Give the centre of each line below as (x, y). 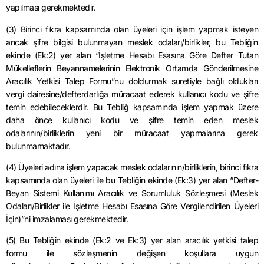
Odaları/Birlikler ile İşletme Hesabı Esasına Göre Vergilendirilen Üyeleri (132, 206)
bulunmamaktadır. (38, 146)
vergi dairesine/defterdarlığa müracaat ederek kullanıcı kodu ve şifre (132, 94)
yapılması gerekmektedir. (51, 8)
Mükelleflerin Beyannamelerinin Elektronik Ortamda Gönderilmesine (132, 68)
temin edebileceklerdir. (49, 107)
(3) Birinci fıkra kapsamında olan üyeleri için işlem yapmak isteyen (132, 29)
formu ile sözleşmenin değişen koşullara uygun (132, 253)
